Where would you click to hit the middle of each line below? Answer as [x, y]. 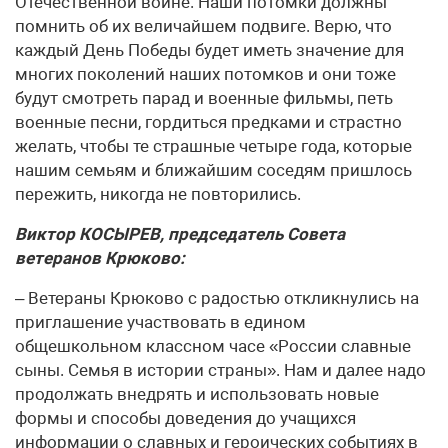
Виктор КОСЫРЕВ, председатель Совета [180, 234]
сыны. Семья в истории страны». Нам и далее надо [220, 370]
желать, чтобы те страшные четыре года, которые [213, 146]
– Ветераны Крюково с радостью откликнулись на [217, 298]
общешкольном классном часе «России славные [213, 346]
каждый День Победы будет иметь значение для [209, 50]
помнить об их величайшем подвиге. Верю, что [203, 26]
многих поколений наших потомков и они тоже [205, 74]
